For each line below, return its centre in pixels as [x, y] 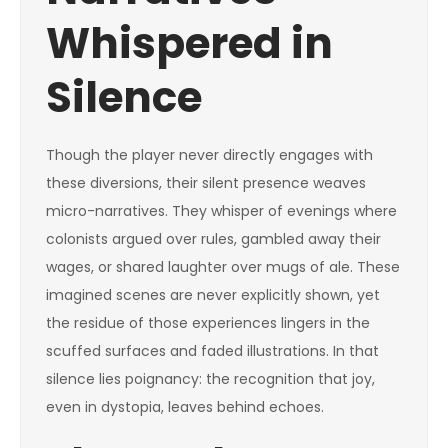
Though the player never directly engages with [209, 155]
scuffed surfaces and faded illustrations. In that [212, 351]
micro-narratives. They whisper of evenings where [221, 211]
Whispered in [189, 43]
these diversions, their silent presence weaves [206, 183]
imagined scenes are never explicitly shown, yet [213, 295]
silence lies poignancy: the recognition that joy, [210, 379]
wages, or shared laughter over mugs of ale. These [223, 267]
